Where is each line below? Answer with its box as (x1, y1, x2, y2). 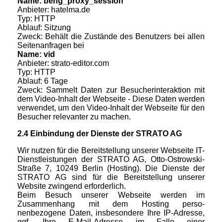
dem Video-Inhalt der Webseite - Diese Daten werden (17, 95, 205, 104)
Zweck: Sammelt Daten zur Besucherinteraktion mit (17, 86, 205, 95)
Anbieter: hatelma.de (17, 5, 90, 14)
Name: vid (17, 50, 55, 59)
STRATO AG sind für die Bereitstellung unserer (17, 173, 205, 182)
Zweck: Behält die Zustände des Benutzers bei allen (17, 32, 205, 41)
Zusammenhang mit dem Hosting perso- (17, 200, 205, 209)
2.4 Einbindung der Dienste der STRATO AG (17, 129, 182, 138)
